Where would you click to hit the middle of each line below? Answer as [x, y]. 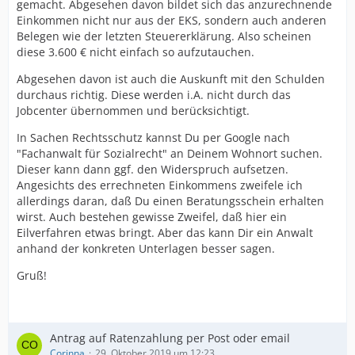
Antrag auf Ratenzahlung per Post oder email [170, 338]
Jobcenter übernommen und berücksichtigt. [133, 111]
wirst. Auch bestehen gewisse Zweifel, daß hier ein [152, 217]
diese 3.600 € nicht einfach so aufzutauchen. [136, 52]
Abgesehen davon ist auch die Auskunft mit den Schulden [171, 79]
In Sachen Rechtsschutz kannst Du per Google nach [153, 137]
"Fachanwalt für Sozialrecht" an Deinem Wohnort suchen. [170, 153]
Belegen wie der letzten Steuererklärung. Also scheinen [164, 36]
